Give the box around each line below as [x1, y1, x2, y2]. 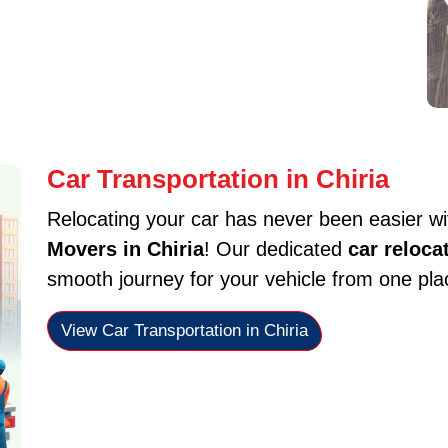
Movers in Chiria [46, 237, 204, 260]
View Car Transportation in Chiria [60, 320, 308, 341]
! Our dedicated [203, 237, 348, 260]
